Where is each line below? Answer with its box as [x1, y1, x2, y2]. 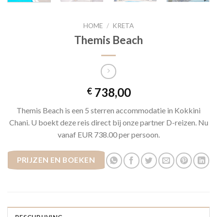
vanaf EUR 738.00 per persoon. [57, 130, 160, 139]
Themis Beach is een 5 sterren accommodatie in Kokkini [16, 106, 201, 115]
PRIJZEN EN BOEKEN [17, 155, 95, 165]
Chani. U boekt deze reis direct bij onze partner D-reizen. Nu [9, 118, 208, 127]
